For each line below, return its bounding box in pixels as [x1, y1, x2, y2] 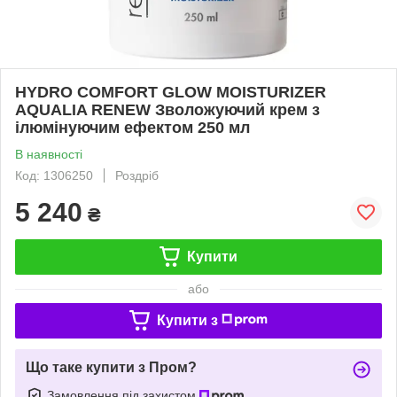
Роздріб [115, 167, 159, 183]
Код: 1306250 [15, 167, 93, 183]
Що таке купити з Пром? [26, 359, 197, 375]
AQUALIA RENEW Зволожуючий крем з [15, 100, 320, 119]
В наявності [15, 146, 82, 161]
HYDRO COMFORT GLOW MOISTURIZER [15, 82, 326, 101]
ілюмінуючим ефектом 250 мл [15, 118, 250, 136]
